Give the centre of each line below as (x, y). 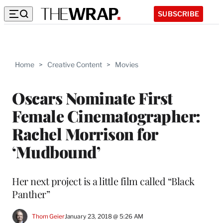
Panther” (31, 194)
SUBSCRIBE (178, 13)
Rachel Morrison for (85, 133)
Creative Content (75, 64)
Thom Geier (48, 217)
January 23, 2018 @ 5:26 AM (104, 217)
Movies (127, 64)
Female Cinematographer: (106, 115)
